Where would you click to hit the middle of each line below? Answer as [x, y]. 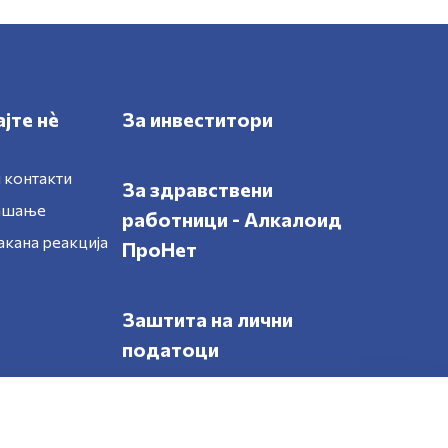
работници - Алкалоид [231, 219]
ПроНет [159, 249]
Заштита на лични [207, 319]
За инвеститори [197, 119]
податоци [170, 349]
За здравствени [197, 189]
